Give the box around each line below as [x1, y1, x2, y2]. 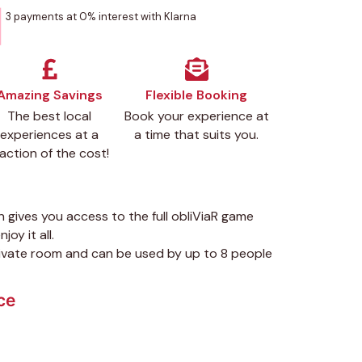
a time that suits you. [134, 126, 259, 144]
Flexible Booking [145, 86, 247, 104]
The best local [7, 107, 91, 125]
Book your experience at [124, 107, 269, 125]
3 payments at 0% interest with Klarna [5, 9, 196, 23]
